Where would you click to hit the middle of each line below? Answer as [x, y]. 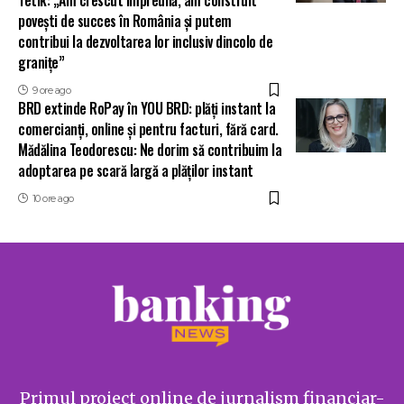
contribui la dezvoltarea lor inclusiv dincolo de [145, 41]
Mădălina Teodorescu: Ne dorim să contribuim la [150, 149]
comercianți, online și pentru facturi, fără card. [148, 129]
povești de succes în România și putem [125, 20]
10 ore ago [53, 198]
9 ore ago [51, 90]
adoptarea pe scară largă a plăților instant [136, 170]
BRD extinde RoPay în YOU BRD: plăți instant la [147, 108]
